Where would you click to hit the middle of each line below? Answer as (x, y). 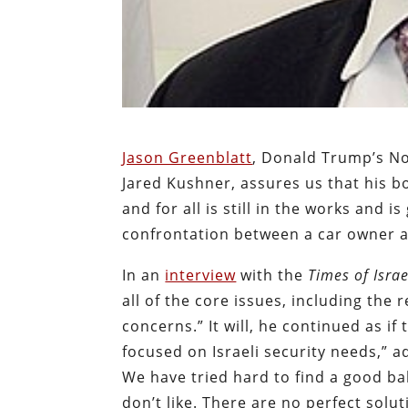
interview (201, 275)
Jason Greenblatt (188, 158)
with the (272, 275)
